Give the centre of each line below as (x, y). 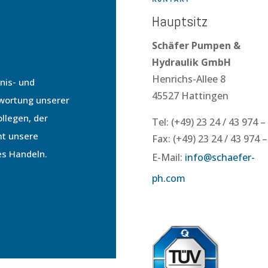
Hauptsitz (179, 22)
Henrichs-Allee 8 (188, 79)
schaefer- (233, 158)
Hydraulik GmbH (191, 63)
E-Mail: (168, 158)
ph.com (168, 179)
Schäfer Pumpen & (196, 46)
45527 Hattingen (190, 96)
